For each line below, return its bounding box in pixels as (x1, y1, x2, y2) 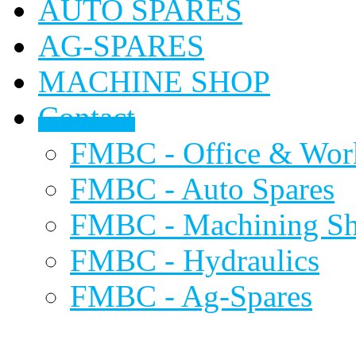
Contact (38, 99, 135, 134)
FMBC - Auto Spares (70, 171, 335, 206)
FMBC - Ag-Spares (70, 278, 312, 313)
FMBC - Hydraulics (70, 242, 319, 277)
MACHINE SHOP (38, 64, 270, 99)
